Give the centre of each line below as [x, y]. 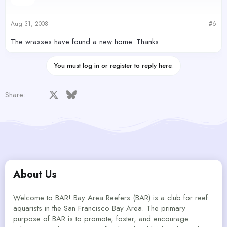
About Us [35, 175]
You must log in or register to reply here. [113, 66]
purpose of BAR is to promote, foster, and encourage [101, 219]
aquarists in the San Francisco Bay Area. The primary [99, 208]
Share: [15, 95]
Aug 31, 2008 [29, 24]
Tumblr [158, 94]
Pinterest [142, 94]
